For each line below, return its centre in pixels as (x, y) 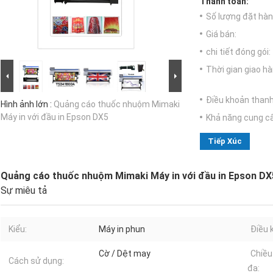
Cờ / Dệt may (125, 254)
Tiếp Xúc (225, 141)
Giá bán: (221, 34)
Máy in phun (122, 229)
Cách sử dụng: (36, 261)
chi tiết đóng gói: (238, 52)
